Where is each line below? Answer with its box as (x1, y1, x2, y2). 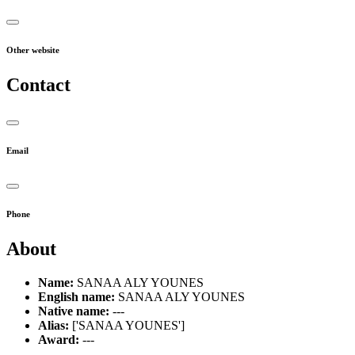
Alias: (38, 318, 69, 332)
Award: (38, 332, 79, 346)
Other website (6, 45, 59, 55)
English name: (38, 289, 115, 303)
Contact (6, 74, 71, 95)
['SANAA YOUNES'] (69, 318, 185, 332)
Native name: (38, 303, 109, 318)
